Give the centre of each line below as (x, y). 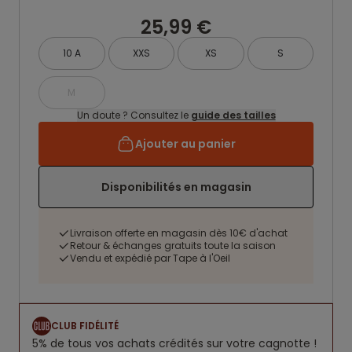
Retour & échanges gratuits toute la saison (173, 246)
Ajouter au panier (185, 144)
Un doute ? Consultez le (134, 115)
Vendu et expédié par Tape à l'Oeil (150, 258)
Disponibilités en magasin (176, 187)
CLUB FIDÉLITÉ (85, 326)
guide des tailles (233, 115)
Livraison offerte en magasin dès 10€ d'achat (179, 233)
